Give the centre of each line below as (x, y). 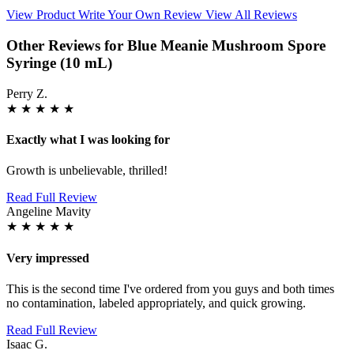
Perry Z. (27, 93)
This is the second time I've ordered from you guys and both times (170, 288)
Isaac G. (27, 344)
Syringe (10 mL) (59, 63)
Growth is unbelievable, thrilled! (87, 171)
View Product (42, 15)
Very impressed (48, 258)
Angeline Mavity (49, 212)
